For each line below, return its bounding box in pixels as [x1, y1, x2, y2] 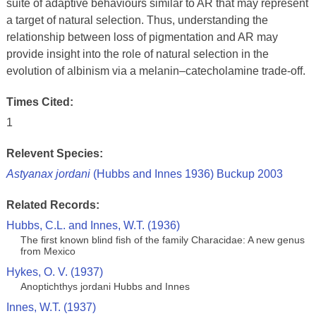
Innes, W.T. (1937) [6, 301, 96, 313]
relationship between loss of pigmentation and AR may [6, 31, 278, 43]
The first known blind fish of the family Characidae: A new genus [20, 234, 305, 245]
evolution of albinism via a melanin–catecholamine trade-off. [6, 65, 305, 77]
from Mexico [20, 245, 75, 257]
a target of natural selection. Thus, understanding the [6, 14, 268, 26]
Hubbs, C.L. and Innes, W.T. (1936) [6, 219, 180, 231]
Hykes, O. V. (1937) [6, 266, 103, 278]
